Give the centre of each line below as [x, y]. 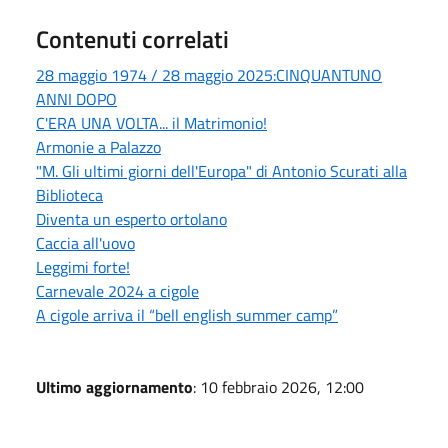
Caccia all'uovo [85, 242]
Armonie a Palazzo [98, 146]
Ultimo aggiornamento [114, 386]
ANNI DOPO [76, 98]
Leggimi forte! [83, 266]
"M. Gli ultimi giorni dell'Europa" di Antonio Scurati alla [221, 170]
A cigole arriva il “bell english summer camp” [187, 314]
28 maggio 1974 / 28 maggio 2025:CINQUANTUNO [209, 74]
